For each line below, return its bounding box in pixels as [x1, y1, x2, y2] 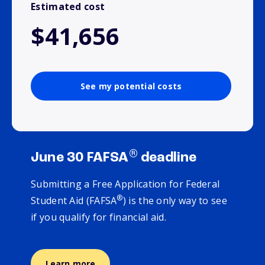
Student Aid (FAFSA [31, 194, 117, 208]
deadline [137, 151, 197, 166]
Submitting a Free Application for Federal [31, 177, 220, 191]
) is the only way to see [122, 194, 227, 208]
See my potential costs [80, 80, 182, 92]
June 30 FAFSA [31, 151, 129, 166]
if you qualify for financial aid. [31, 211, 172, 224]
